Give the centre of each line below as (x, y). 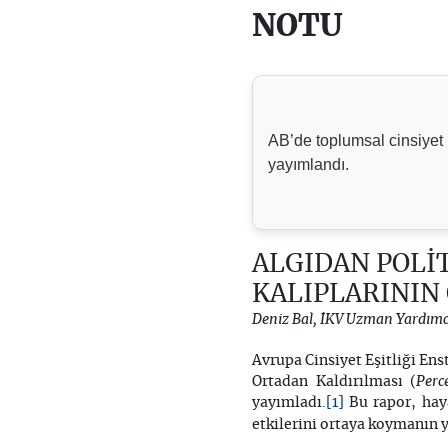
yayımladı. (288, 403)
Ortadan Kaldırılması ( (334, 382)
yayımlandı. (308, 164)
